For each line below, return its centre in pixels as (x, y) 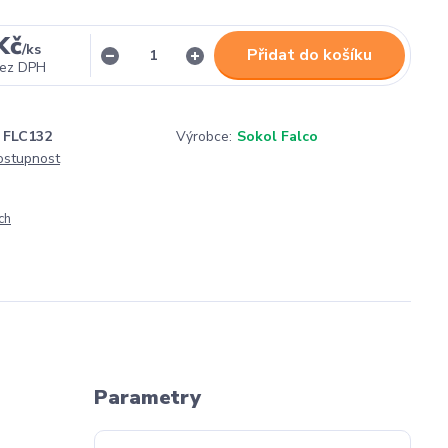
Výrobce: (204, 136)
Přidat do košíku (310, 55)
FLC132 (27, 136)
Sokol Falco (277, 136)
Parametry (147, 397)
